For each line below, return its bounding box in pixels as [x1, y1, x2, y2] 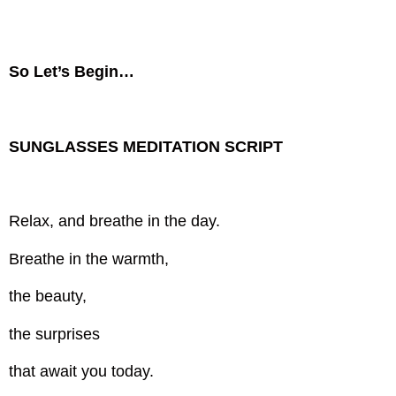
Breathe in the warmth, [9, 249, 170, 268]
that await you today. [9, 362, 155, 380]
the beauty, [9, 287, 88, 306]
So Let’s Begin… [9, 62, 135, 80]
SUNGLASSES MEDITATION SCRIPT [9, 137, 284, 156]
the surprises [9, 324, 101, 343]
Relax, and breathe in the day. [9, 212, 221, 231]
